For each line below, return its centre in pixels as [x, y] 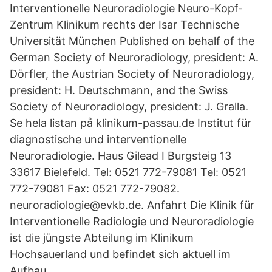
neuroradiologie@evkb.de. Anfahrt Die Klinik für [132, 205]
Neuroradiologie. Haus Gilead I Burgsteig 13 [121, 156]
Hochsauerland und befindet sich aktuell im [120, 254]
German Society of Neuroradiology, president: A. [134, 57]
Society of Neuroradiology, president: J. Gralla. [129, 107]
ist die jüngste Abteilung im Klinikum [102, 238]
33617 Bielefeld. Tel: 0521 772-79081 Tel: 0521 [128, 172]
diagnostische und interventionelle [98, 139]
